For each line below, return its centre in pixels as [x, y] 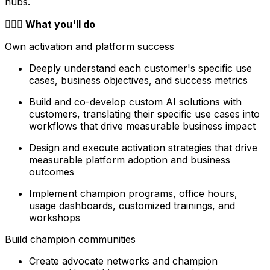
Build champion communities [70, 239]
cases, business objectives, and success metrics [138, 80]
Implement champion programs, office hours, [133, 193]
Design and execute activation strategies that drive [143, 147]
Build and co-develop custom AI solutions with [135, 102]
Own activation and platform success [89, 46]
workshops [55, 217]
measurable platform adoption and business [130, 159]
